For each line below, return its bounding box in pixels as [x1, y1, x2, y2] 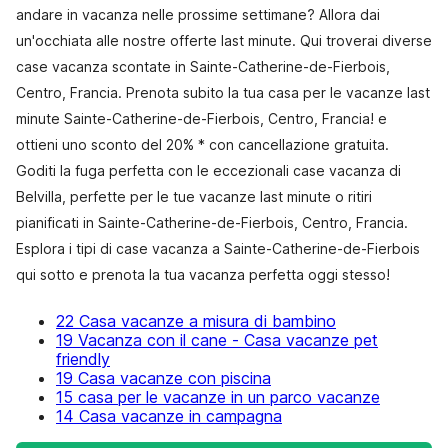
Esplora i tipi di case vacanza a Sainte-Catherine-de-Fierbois [16, 240, 420, 257]
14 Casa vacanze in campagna [56, 406, 282, 426]
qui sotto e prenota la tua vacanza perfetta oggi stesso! [16, 266, 390, 283]
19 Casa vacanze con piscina [56, 368, 271, 388]
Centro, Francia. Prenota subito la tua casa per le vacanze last [16, 84, 430, 101]
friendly [56, 349, 110, 369]
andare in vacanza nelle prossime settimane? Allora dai [16, 6, 380, 23]
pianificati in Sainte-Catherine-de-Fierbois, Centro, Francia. [16, 214, 408, 231]
